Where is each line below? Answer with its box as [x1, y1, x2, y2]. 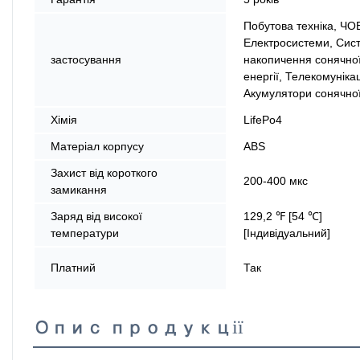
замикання [51, 182, 107, 196]
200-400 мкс [243, 174, 308, 187]
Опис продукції [33, 316, 243, 340]
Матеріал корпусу [51, 139, 144, 153]
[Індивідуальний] [243, 226, 330, 239]
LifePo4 [243, 112, 282, 126]
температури [51, 226, 119, 239]
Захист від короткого [51, 166, 157, 179]
